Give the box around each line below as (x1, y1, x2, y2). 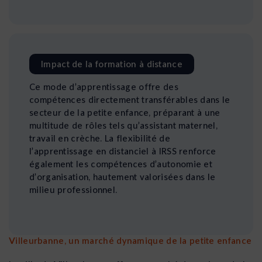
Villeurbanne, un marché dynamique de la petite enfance (9, 235, 252, 246)
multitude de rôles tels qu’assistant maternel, (29, 119, 218, 130)
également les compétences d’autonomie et (29, 158, 212, 169)
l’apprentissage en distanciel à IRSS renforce (29, 145, 216, 156)
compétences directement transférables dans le (29, 94, 230, 105)
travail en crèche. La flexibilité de (29, 132, 170, 143)
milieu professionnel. (29, 184, 118, 195)
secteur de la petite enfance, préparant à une (29, 106, 220, 118)
